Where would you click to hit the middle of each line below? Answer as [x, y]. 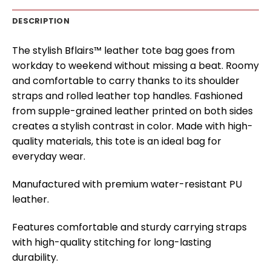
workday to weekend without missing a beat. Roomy [135, 65]
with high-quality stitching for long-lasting [112, 242]
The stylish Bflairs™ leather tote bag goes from [123, 50]
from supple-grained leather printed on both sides [132, 111]
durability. [35, 257]
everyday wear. [49, 156]
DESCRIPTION [41, 21]
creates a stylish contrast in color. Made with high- [132, 126]
